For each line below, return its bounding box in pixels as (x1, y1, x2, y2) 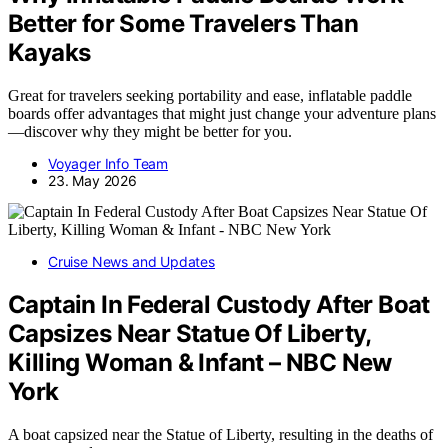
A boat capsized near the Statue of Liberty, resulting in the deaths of (8, 425, 433, 443)
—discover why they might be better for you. (8, 122, 292, 140)
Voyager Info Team (48, 154, 169, 172)
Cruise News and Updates (48, 252, 215, 270)
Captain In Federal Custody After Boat (8, 289, 430, 319)
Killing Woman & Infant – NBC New (8, 347, 392, 377)
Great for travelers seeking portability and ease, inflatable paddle (8, 86, 412, 104)
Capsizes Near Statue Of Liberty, (8, 318, 371, 348)
